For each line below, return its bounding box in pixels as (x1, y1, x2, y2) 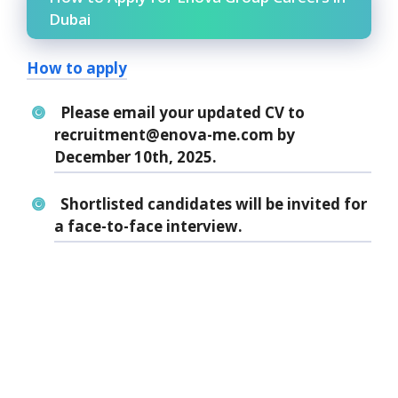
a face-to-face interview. (54, 216, 243, 237)
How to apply (27, 57, 127, 78)
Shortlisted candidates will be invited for (60, 194, 367, 215)
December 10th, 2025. (54, 147, 217, 168)
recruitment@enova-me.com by (54, 124, 295, 146)
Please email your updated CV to (60, 102, 305, 123)
